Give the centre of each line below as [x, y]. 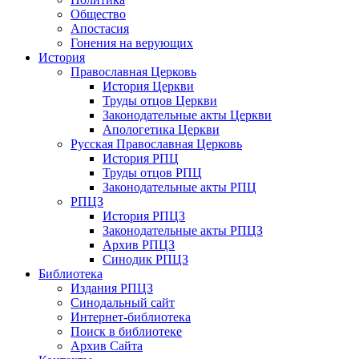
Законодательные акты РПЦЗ [183, 230]
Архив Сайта [107, 345]
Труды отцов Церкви [160, 100]
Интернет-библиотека [131, 317]
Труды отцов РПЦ [152, 172]
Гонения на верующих [132, 42]
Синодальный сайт [123, 302]
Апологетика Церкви [161, 129]
